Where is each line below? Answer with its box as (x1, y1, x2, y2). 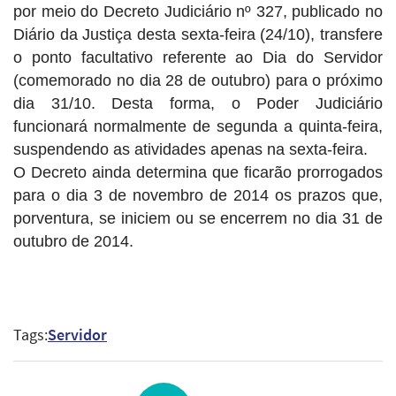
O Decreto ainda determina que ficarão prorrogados (13, 163, 383, 181)
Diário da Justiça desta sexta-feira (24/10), (13, 25, 320, 43)
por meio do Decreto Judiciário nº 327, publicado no (13, 2, 383, 20)
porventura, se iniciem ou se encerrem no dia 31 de (13, 209, 383, 227)
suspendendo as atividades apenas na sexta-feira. (13, 140, 368, 158)
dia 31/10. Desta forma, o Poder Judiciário (13, 94, 383, 112)
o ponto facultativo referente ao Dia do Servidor (13, 48, 383, 66)
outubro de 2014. (13, 232, 133, 250)
